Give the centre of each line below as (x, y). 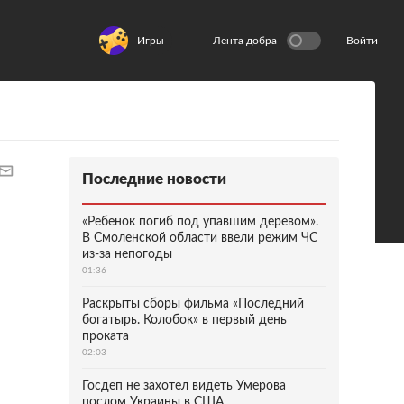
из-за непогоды (127, 254)
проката (106, 336)
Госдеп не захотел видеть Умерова (184, 386)
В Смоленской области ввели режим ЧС (200, 238)
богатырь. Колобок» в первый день (184, 320)
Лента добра (245, 41)
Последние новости (154, 179)
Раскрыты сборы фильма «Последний (193, 304)
